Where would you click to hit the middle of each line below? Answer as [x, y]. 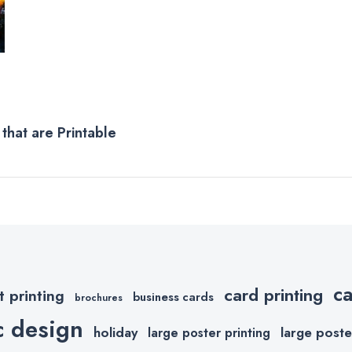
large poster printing [209, 333]
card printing [273, 295]
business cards [173, 297]
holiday [115, 333]
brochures [99, 298]
